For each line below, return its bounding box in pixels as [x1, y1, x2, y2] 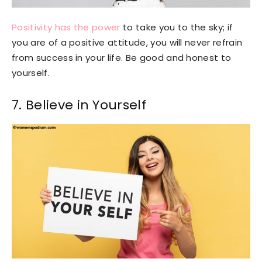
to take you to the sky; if [120, 20, 233, 33]
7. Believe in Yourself [12, 95, 150, 114]
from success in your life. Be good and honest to [12, 51, 232, 64]
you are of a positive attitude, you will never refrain [12, 36, 243, 49]
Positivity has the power [12, 20, 120, 33]
